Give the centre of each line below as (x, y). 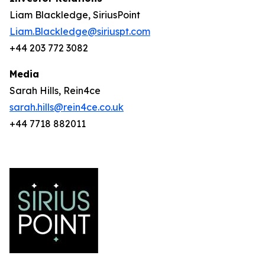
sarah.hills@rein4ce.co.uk (67, 107)
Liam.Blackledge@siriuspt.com (80, 31)
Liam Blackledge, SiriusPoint (75, 15)
